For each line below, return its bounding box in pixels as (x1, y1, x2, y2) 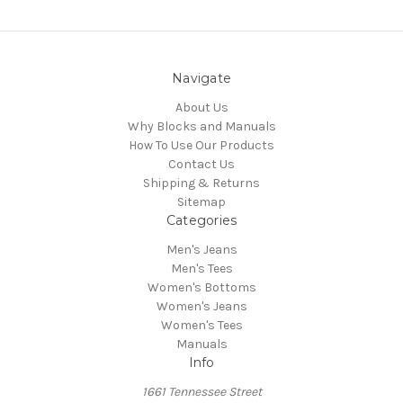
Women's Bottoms (147, 279, 256, 295)
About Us (175, 99, 228, 115)
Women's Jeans (156, 298, 247, 314)
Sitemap (177, 193, 226, 210)
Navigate (172, 70, 231, 86)
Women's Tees (160, 317, 243, 333)
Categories (166, 211, 237, 228)
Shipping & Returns (143, 175, 260, 191)
